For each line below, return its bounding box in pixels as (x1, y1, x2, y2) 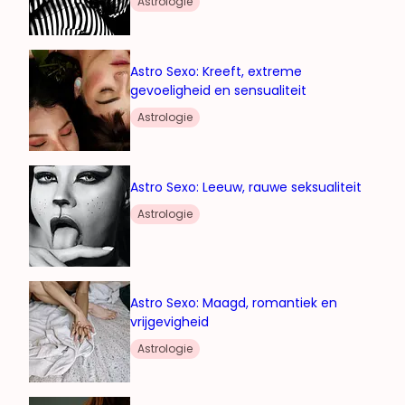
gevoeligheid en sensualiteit (130, 80, 306, 99)
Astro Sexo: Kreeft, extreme (130, 61, 302, 80)
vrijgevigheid (130, 312, 209, 331)
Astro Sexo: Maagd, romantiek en (130, 293, 337, 312)
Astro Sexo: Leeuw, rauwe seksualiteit (130, 177, 362, 196)
